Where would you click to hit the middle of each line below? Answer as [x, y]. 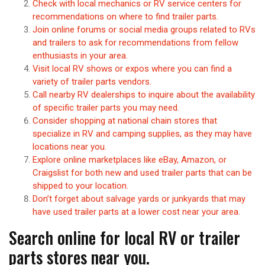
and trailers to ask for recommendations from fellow [135, 42]
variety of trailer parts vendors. [92, 81]
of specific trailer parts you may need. [106, 107]
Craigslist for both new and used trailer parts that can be [142, 172]
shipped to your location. [80, 185]
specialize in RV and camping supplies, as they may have [142, 133]
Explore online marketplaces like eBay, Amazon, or [130, 159]
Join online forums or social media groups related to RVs [144, 29]
